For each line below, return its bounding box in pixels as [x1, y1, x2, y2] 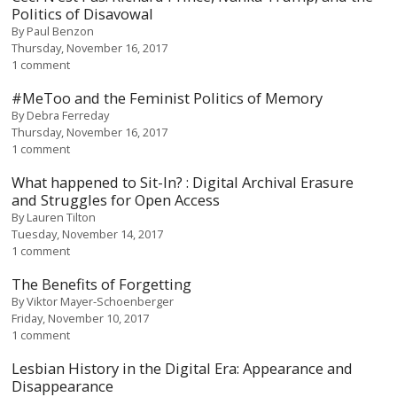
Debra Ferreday [27, 107, 110, 123]
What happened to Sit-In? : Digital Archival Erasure [12, 172, 354, 192]
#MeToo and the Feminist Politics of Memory [12, 88, 323, 108]
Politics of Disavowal [12, 4, 154, 24]
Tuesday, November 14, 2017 [12, 226, 164, 242]
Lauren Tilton [27, 209, 97, 225]
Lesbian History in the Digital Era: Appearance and [12, 358, 354, 378]
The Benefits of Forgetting [12, 274, 192, 294]
